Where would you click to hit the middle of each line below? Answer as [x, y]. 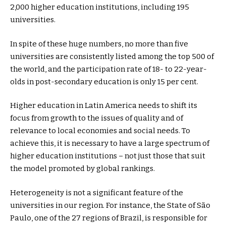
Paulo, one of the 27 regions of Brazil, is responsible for [109, 218]
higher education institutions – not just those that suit [108, 156]
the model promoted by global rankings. [82, 169]
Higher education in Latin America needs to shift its [104, 106]
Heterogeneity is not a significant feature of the [97, 192]
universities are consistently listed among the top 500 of [112, 56]
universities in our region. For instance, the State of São [110, 205]
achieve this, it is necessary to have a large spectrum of [110, 144]
